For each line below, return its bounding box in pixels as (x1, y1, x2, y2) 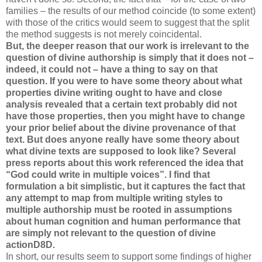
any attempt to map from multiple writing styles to (6, 192, 223, 203)
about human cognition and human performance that (6, 216, 240, 226)
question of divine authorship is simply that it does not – (6, 52, 254, 63)
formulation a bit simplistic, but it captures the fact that (6, 181, 245, 191)
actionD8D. (6, 239, 55, 250)
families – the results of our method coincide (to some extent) (6, 5, 256, 16)
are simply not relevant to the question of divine (6, 227, 216, 238)
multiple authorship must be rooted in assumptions (6, 204, 232, 215)
